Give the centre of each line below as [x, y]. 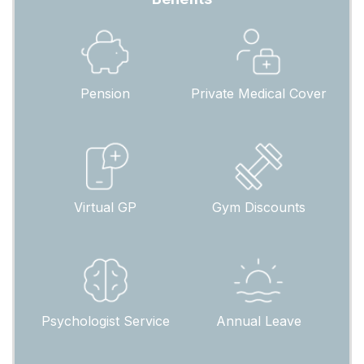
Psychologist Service [105, 321]
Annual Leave [258, 321]
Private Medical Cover [258, 94]
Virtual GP [106, 208]
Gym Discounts [258, 208]
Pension [106, 94]
